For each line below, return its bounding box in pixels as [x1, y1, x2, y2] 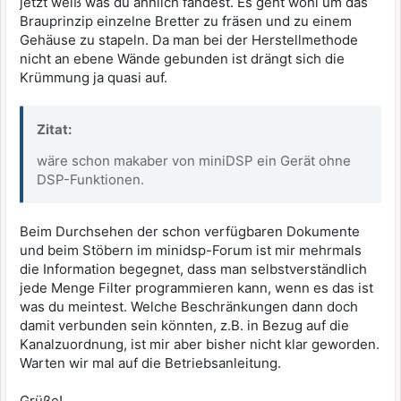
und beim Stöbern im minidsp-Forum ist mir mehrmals [20, 242, 362, 260]
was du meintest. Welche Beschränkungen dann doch [20, 298, 358, 316]
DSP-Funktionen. [37, 171, 144, 189]
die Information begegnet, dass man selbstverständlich [20, 260, 367, 278]
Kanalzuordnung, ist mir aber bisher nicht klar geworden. [20, 336, 380, 354]
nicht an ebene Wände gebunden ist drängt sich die [20, 50, 345, 68]
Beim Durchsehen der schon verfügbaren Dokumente [20, 223, 360, 241]
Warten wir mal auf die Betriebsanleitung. [20, 354, 281, 372]
